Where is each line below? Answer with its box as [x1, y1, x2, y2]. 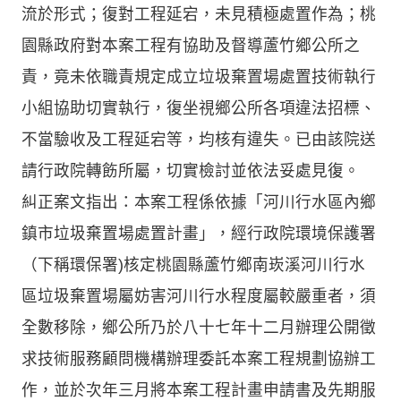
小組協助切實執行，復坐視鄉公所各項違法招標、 [21, 98, 376, 117]
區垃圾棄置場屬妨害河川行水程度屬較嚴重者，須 [21, 286, 376, 305]
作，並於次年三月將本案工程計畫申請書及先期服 [21, 380, 376, 399]
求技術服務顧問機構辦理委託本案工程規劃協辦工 [21, 349, 376, 368]
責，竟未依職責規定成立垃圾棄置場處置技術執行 [21, 67, 376, 86]
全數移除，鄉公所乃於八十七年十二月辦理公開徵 [21, 318, 376, 337]
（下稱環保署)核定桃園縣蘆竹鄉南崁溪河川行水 [21, 255, 365, 274]
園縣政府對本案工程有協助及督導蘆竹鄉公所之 [21, 36, 360, 55]
